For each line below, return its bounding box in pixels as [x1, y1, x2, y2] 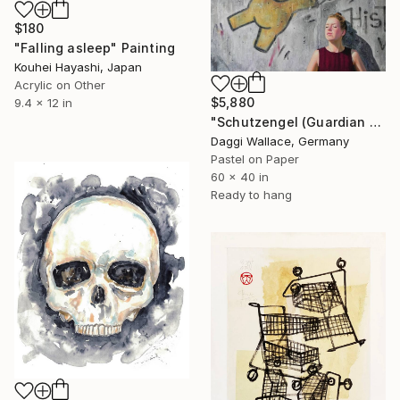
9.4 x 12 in [14, 95, 72, 110]
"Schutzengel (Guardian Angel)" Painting [369, 114, 381, 130]
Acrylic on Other [14, 77, 105, 92]
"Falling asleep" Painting [14, 39, 175, 55]
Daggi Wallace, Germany [211, 134, 349, 149]
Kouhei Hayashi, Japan [14, 59, 142, 74]
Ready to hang [211, 187, 292, 203]
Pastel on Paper [211, 152, 299, 167]
